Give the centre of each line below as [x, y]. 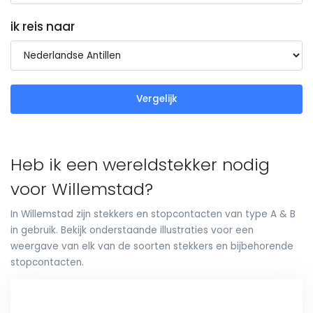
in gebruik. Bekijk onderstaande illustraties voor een [132, 230]
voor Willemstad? [82, 189]
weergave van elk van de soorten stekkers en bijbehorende [152, 246]
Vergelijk [156, 99]
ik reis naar [43, 27]
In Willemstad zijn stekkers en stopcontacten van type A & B [153, 214]
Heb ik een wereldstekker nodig [140, 164]
